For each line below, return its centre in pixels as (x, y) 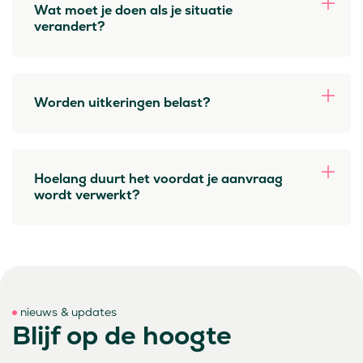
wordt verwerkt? (87, 195)
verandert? (70, 26)
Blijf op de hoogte (122, 335)
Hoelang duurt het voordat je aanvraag (158, 179)
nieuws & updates (68, 312)
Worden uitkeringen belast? (122, 102)
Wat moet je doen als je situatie (133, 10)
